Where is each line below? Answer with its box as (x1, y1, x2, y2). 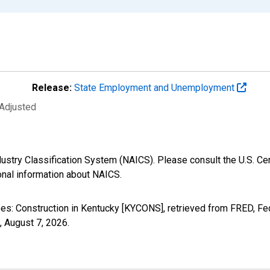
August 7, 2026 (4, 216, 67, 228)
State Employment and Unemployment (74, 81, 237, 93)
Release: (32, 81, 72, 93)
